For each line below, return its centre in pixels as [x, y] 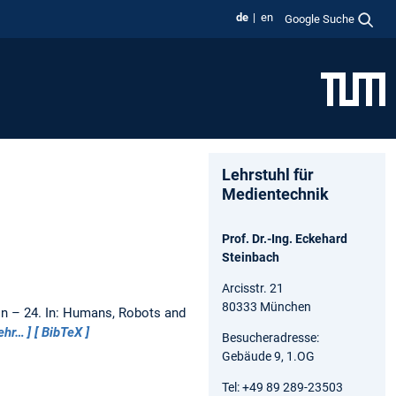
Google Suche [320, 19]
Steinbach [251, 257]
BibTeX [62, 332]
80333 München [267, 306]
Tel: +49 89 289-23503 [282, 387]
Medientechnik [275, 194]
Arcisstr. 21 [253, 288]
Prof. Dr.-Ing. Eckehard [285, 238]
